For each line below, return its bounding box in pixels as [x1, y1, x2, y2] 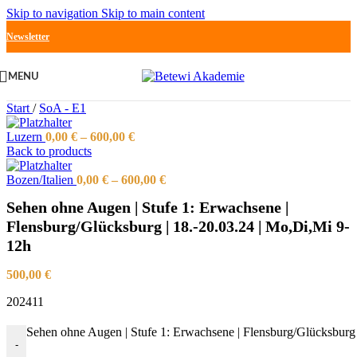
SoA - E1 [39, 101, 86, 115]
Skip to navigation [6, 6, 101, 20]
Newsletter [6, 31, 49, 42]
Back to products [6, 144, 92, 158]
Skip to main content [101, 6, 205, 20]
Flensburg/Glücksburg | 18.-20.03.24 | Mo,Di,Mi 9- [6, 218, 350, 236]
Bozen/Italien [6, 173, 76, 186]
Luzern [6, 130, 45, 143]
